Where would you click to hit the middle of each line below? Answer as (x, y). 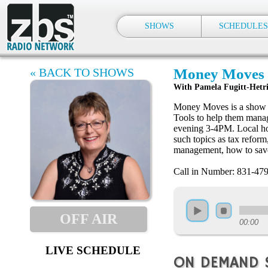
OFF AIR (89, 219)
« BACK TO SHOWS (82, 72)
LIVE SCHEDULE (93, 250)
